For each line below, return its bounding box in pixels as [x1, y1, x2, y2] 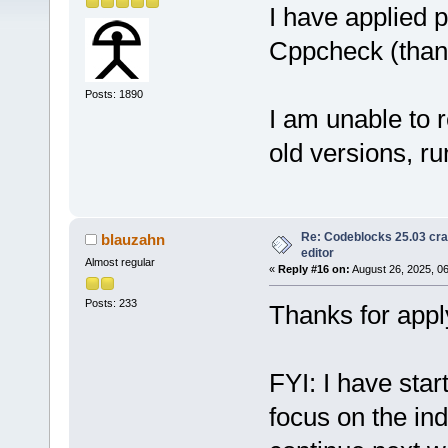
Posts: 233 [84, 296, 137, 309]
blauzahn [101, 231, 166, 249]
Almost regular [84, 256, 155, 269]
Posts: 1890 [84, 87, 143, 100]
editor [300, 246, 334, 261]
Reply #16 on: [277, 263, 350, 276]
